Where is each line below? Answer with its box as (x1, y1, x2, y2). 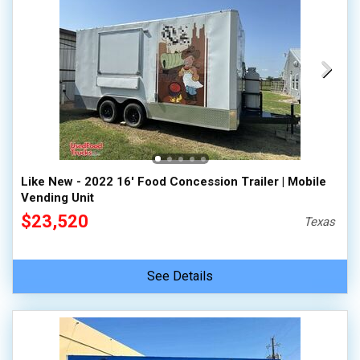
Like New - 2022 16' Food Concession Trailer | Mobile (21, 174, 326, 189)
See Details (147, 268, 213, 284)
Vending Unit (21, 190, 94, 205)
